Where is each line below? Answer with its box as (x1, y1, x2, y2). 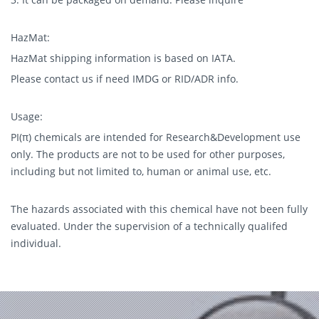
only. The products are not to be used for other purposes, (11, 147, 285, 161)
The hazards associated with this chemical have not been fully (11, 202, 308, 216)
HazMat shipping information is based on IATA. (11, 51, 236, 65)
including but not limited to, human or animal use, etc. (11, 164, 271, 178)
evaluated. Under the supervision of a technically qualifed (11, 219, 288, 233)
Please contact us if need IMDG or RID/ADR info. (11, 72, 239, 85)
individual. (11, 236, 61, 250)
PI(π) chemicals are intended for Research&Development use (11, 130, 300, 144)
